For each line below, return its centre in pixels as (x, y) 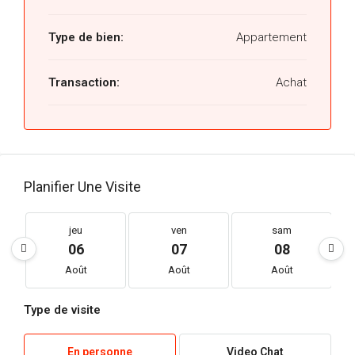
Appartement (270, 37)
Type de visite (62, 310)
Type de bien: (86, 37)
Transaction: (84, 82)
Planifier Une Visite (82, 187)
